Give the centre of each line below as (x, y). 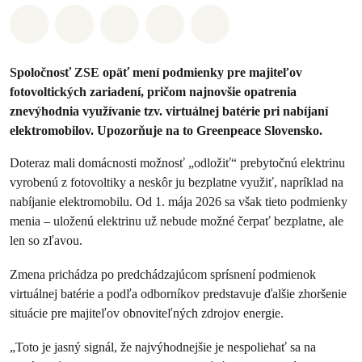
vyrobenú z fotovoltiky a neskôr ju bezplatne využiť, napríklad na (177, 182)
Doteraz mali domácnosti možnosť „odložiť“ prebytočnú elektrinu (177, 163)
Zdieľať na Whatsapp (108, 21)
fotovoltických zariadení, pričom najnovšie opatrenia (153, 92)
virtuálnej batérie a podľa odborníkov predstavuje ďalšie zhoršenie (178, 294)
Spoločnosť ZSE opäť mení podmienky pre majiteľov (156, 72)
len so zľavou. (46, 240)
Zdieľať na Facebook (150, 21)
